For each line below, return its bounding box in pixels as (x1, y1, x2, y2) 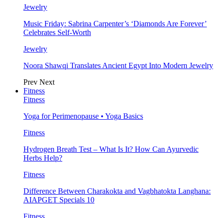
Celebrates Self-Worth (23, 28, 91, 36)
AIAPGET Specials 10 (23, 196, 94, 204)
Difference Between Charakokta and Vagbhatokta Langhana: (23, 187, 211, 195)
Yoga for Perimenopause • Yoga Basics (23, 112, 143, 120)
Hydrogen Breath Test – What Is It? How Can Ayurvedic (23, 145, 199, 153)
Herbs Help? (23, 154, 62, 162)
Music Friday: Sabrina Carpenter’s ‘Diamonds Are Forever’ (23, 19, 207, 28)
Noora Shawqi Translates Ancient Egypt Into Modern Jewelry (23, 61, 213, 70)
